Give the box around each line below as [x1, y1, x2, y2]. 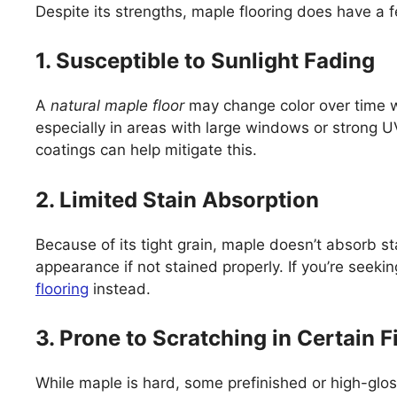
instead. [89, 279, 151, 298]
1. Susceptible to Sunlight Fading [35, 48, 375, 74]
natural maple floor [51, 97, 184, 115]
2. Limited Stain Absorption [35, 186, 319, 213]
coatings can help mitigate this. [35, 141, 257, 160]
